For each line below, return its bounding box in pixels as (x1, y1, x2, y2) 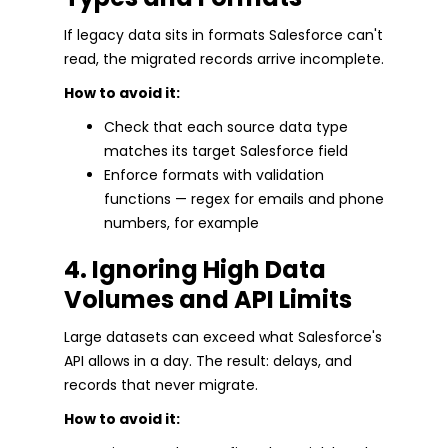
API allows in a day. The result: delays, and (64, 351, 352, 372)
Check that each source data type (104, 117, 348, 138)
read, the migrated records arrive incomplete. (64, 49, 384, 70)
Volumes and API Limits (64, 283, 352, 317)
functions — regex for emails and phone (104, 189, 384, 210)
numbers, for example (104, 213, 259, 234)
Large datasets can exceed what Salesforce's (64, 327, 382, 348)
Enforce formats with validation (104, 165, 324, 186)
